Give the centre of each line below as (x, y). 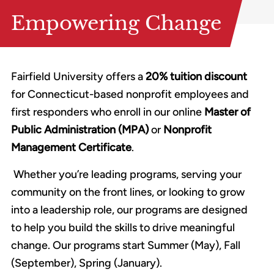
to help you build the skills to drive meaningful (123, 228)
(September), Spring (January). (87, 263)
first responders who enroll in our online (108, 112)
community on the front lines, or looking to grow (128, 192)
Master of (228, 112)
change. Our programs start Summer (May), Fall (126, 246)
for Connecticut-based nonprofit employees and (130, 94)
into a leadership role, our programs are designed (129, 210)
